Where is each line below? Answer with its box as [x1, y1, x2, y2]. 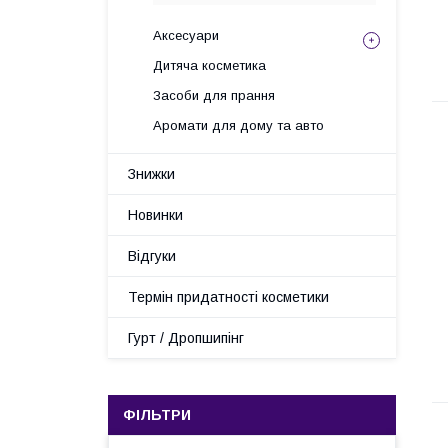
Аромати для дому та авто [153, 118, 324, 133]
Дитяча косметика [153, 58, 266, 73]
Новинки [128, 207, 183, 223]
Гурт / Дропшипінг [128, 330, 244, 346]
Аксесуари [153, 28, 219, 43]
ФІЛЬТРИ [123, 407, 191, 423]
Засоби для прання [153, 88, 275, 103]
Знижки [128, 166, 175, 182]
